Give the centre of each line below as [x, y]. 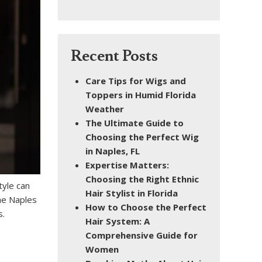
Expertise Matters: [127, 165]
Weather [105, 108]
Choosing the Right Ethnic [142, 179]
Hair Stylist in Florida [132, 193]
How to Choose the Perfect [146, 207]
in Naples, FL [113, 151]
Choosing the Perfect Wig [142, 137]
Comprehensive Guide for [142, 235]
